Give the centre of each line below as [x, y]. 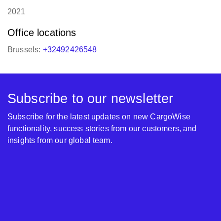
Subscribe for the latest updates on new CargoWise [99, 117]
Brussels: [25, 50]
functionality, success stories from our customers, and [102, 129]
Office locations [42, 33]
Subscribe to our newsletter [91, 98]
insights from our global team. [60, 140]
